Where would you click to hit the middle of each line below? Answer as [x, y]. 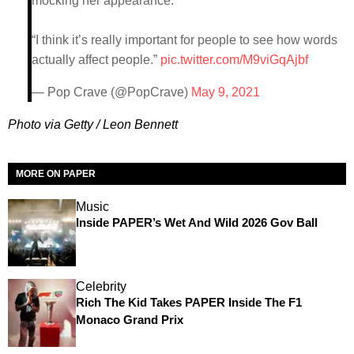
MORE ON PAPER [56, 173]
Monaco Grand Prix [129, 320]
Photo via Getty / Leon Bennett [93, 124]
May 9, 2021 [226, 92]
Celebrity [101, 287]
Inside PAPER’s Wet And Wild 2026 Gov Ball [196, 222]
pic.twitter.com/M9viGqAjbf [234, 59]
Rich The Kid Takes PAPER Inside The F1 [188, 303]
